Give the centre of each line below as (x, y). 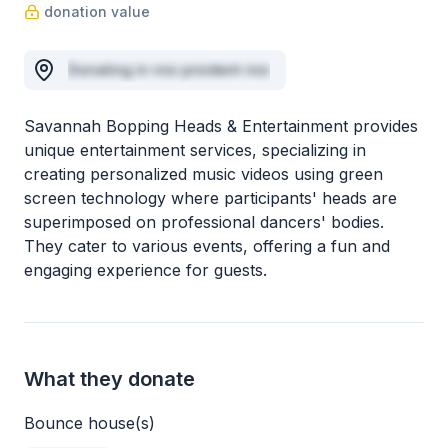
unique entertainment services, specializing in (195, 150)
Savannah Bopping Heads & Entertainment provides (221, 126)
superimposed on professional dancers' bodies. (204, 222)
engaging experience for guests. (145, 270)
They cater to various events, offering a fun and (207, 246)
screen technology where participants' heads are (210, 198)
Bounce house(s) (89, 423)
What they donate (109, 379)
